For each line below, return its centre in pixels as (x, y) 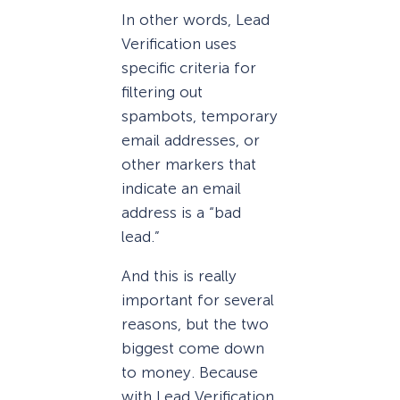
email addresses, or (191, 140)
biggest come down (193, 348)
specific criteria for (189, 67)
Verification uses (179, 43)
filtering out (162, 92)
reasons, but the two (195, 324)
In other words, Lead (196, 19)
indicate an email (181, 188)
